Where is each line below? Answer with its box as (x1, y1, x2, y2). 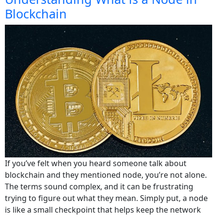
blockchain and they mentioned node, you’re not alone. (5, 170, 207, 181)
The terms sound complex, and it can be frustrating (5, 181, 193, 192)
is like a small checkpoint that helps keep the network (5, 204, 201, 216)
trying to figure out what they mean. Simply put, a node (5, 193, 208, 204)
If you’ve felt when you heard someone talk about (5, 158, 186, 169)
